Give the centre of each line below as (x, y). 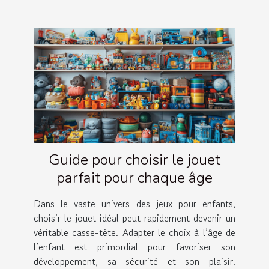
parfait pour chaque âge (134, 177)
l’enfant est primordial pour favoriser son (134, 246)
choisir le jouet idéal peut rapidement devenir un (134, 218)
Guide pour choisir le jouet (134, 159)
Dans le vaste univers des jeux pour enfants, (134, 203)
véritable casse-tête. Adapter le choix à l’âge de (134, 232)
